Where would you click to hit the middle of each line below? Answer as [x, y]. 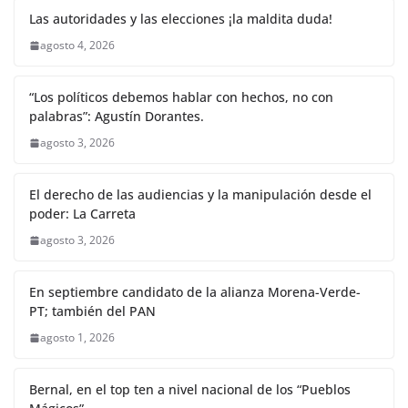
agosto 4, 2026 [77, 46]
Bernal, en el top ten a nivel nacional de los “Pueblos [190, 390]
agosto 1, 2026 [77, 338]
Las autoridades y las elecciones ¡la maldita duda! [181, 19]
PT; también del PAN [92, 311]
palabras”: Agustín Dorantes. [117, 117]
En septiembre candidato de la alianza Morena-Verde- [195, 292]
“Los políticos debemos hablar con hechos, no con [181, 97]
